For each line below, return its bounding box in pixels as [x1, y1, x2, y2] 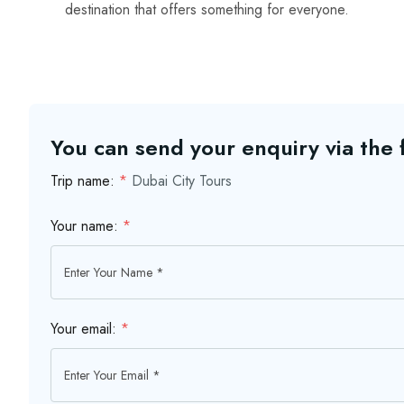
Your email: [50, 318, 121, 340]
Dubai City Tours [132, 170, 232, 192]
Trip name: [50, 170, 119, 192]
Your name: [50, 216, 123, 237]
